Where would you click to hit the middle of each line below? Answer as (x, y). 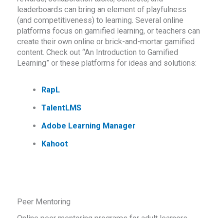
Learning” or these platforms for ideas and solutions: (107, 63)
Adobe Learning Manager (88, 126)
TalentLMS (61, 108)
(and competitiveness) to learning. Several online (100, 20)
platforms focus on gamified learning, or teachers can (109, 31)
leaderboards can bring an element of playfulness (102, 9)
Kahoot (54, 144)
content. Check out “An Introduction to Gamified (98, 52)
